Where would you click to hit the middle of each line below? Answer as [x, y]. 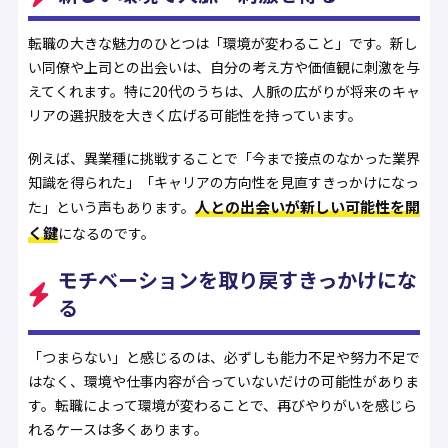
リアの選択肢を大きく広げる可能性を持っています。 [194, 115]
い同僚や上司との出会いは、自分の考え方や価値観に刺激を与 [223, 67]
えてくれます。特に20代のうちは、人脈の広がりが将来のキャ [223, 91]
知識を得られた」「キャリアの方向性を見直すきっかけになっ [223, 181]
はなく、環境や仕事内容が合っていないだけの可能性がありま [223, 380]
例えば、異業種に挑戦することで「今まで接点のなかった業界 [223, 157]
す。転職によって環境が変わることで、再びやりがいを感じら [222, 404]
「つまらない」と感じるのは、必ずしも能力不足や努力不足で [223, 356]
